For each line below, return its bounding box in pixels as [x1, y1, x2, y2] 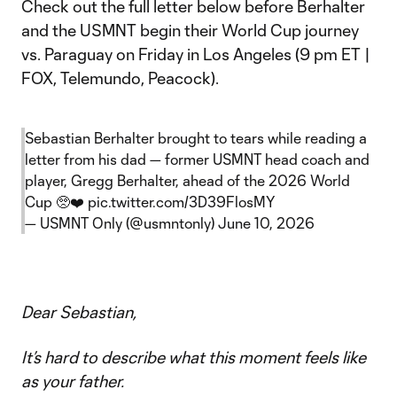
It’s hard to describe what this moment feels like [21, 347, 366, 367]
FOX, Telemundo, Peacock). [21, 68, 219, 88]
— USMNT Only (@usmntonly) [25, 214, 218, 231]
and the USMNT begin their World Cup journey [21, 20, 359, 40]
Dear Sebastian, [21, 302, 136, 322]
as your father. [21, 371, 124, 391]
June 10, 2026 [218, 214, 315, 231]
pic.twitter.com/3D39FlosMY [88, 193, 275, 210]
